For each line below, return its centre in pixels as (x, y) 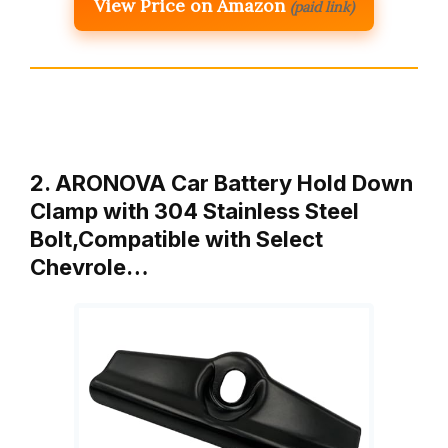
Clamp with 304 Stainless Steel (194, 211)
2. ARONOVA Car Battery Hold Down (221, 183)
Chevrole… (89, 267)
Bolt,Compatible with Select (176, 239)
